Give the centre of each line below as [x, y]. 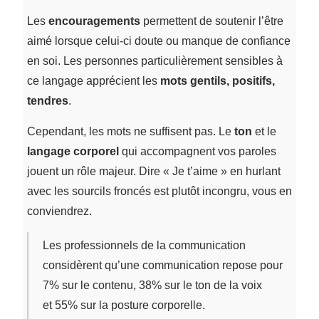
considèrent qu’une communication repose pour [162, 265]
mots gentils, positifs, [217, 80]
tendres [47, 100]
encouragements [95, 21]
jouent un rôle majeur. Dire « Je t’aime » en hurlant [153, 171]
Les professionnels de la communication [144, 245]
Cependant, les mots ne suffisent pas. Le [130, 131]
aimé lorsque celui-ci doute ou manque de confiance [158, 41]
